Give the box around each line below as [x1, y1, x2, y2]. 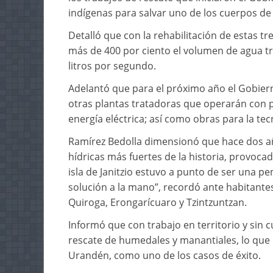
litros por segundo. [68, 59, 156, 73]
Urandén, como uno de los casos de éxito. [68, 249, 261, 263]
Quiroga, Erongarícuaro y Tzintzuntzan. [68, 196, 247, 210]
